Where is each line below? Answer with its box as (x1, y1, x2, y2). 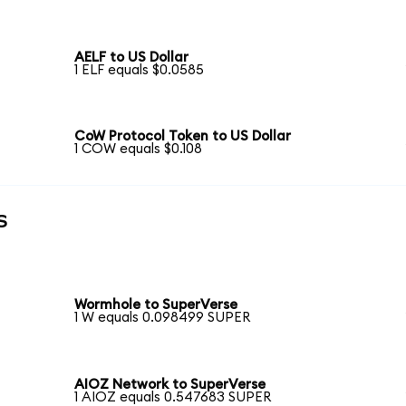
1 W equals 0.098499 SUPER (74, 311, 251, 325)
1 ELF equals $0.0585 (74, 63, 205, 77)
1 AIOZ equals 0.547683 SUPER (74, 390, 272, 404)
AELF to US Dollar (74, 50, 189, 64)
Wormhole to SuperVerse (74, 298, 238, 313)
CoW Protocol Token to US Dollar (74, 130, 292, 144)
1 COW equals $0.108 (74, 142, 203, 157)
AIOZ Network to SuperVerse (74, 377, 266, 391)
